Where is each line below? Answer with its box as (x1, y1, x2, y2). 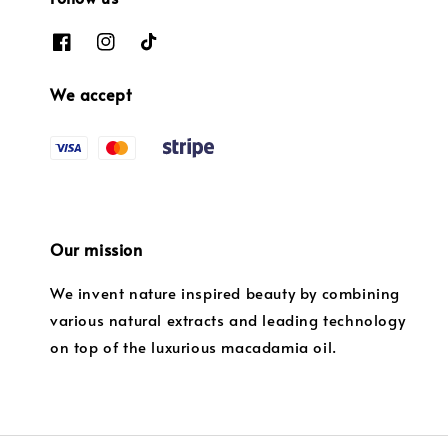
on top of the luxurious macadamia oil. (50, 336, 337, 358)
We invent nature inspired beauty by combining (50, 282, 401, 304)
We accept (50, 82, 132, 105)
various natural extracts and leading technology (50, 309, 406, 331)
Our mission (50, 238, 143, 261)
